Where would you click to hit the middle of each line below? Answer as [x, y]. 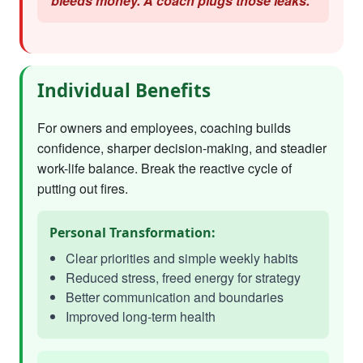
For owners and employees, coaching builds [164, 128]
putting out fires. [83, 188]
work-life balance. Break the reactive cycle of [164, 168]
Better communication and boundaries [175, 297]
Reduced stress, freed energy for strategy [183, 278]
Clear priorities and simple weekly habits [182, 258]
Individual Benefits [124, 90]
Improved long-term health [141, 316]
